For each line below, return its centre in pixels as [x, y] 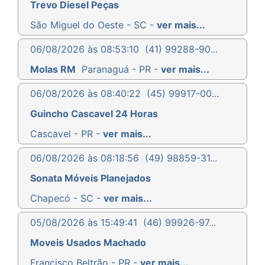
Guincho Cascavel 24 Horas [94, 113]
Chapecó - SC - [67, 198]
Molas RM [53, 69]
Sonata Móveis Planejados [91, 178]
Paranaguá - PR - [121, 69]
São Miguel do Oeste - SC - [93, 25]
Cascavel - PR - [67, 133]
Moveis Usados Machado [88, 242]
